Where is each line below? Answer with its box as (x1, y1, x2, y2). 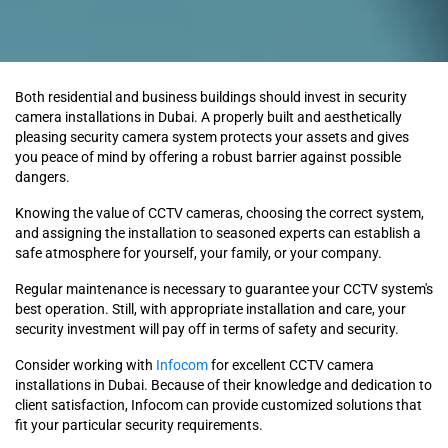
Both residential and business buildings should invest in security (15, 88, 407, 105)
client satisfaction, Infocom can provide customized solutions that (15, 396, 422, 413)
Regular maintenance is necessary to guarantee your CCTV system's (15, 280, 433, 297)
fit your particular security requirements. (15, 416, 263, 433)
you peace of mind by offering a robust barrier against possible (15, 148, 401, 165)
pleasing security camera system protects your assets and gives (15, 128, 409, 145)
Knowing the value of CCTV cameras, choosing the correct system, (15, 204, 424, 221)
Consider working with (15, 356, 156, 373)
